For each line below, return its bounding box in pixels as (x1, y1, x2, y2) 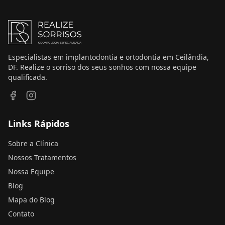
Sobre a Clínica (8, 139, 58, 148)
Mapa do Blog (8, 195, 55, 204)
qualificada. (8, 72, 47, 82)
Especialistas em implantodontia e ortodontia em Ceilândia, (8, 52, 209, 62)
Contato (8, 209, 34, 218)
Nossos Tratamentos (8, 153, 76, 162)
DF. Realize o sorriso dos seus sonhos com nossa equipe (8, 62, 196, 72)
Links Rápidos (8, 118, 69, 130)
